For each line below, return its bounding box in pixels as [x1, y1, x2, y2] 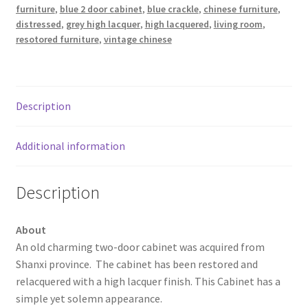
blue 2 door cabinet [59, 2, 142, 15]
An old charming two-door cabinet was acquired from [15, 239, 265, 254]
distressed [15, 17, 61, 30]
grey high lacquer [65, 17, 140, 30]
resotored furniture [15, 32, 99, 45]
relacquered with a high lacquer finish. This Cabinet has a [15, 274, 280, 288]
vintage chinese [103, 32, 172, 45]
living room [213, 17, 263, 30]
